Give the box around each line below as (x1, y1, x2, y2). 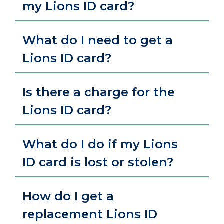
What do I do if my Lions (22, 137, 178, 151)
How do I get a (22, 189, 114, 203)
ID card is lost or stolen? (22, 155, 173, 169)
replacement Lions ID (22, 207, 157, 221)
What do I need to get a (22, 33, 173, 47)
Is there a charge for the (22, 85, 175, 99)
